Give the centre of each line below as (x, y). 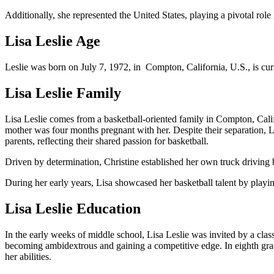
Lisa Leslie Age (53, 41)
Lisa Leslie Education (73, 208)
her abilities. (28, 256)
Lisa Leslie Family (63, 93)
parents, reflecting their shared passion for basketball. (107, 141)
